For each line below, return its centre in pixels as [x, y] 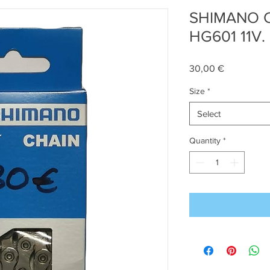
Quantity [205, 140]
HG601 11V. [227, 36]
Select [209, 114]
